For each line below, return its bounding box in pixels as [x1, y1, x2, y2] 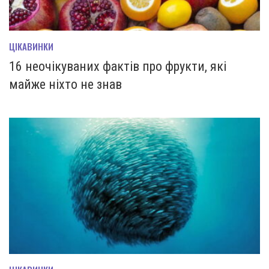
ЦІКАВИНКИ [9, 39, 53, 53]
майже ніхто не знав [9, 76, 122, 92]
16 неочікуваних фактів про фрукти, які [9, 58, 226, 74]
